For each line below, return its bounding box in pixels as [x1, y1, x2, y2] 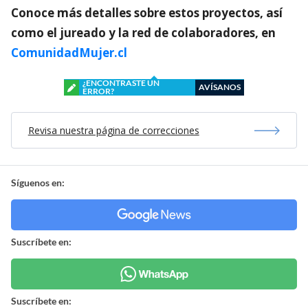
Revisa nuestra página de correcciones [27, 124, 199, 137]
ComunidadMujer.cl [11, 45, 127, 61]
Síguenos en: [11, 177, 65, 189]
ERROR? [82, 86, 114, 97]
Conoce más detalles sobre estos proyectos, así [11, 5, 283, 21]
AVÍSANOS [199, 82, 241, 93]
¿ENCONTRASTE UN [82, 78, 159, 89]
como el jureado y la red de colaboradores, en [11, 25, 276, 41]
